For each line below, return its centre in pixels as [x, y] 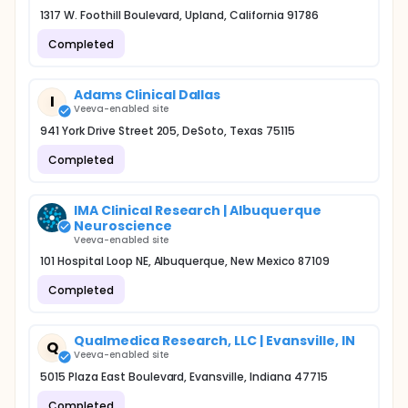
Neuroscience [123, 226]
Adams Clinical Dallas [148, 95]
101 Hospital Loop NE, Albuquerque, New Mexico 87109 [185, 261]
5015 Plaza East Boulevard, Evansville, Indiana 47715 [184, 377]
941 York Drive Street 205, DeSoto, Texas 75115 [168, 131]
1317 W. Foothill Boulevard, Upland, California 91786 [179, 15]
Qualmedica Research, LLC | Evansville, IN [214, 341]
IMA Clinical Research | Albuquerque [198, 210]
